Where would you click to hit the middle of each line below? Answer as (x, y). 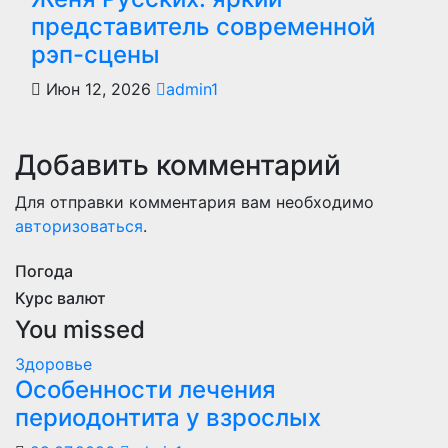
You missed (80, 329)
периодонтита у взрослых (168, 417)
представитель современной (203, 26)
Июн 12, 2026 (98, 89)
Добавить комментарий (178, 165)
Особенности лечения (145, 389)
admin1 (192, 89)
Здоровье (53, 364)
